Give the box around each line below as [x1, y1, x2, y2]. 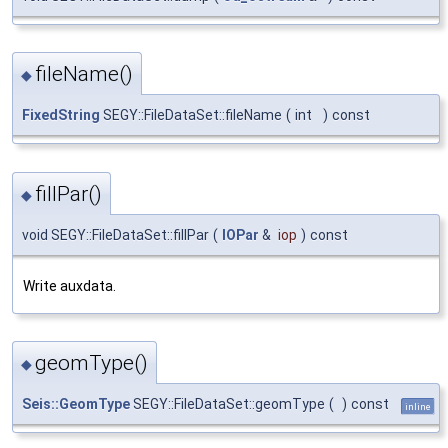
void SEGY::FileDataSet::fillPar [22, 226, 209, 243]
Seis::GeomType [22, 396, 130, 413]
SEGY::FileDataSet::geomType [130, 396, 325, 413]
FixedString [22, 107, 100, 124]
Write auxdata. [23, 277, 116, 294]
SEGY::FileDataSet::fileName [100, 107, 282, 124]
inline [405, 401, 431, 413]
